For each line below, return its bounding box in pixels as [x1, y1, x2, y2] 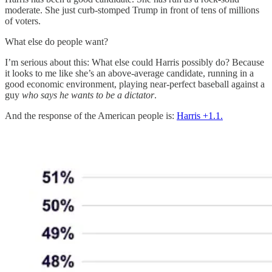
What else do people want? [5, 36, 108, 47]
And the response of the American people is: [5, 110, 177, 121]
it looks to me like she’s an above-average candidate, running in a [5, 67, 254, 78]
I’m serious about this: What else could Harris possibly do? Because [5, 56, 264, 67]
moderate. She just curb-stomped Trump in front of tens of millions [5, 4, 259, 15]
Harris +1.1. [177, 110, 223, 121]
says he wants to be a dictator [41, 89, 154, 100]
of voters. [5, 15, 41, 26]
